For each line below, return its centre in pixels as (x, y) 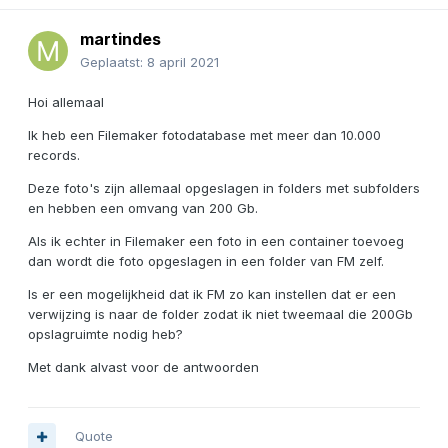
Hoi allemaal (66, 102)
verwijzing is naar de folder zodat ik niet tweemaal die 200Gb (220, 314)
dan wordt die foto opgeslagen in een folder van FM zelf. (206, 261)
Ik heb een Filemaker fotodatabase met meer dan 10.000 (204, 135)
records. (54, 155)
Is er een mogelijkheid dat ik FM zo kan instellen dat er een (212, 294)
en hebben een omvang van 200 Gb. (143, 208)
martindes (120, 39)
